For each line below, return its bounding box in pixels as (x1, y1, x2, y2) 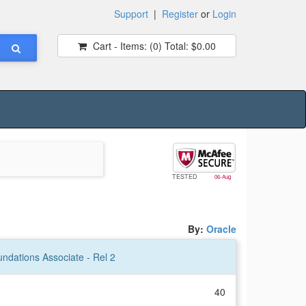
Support (114, 7, 148, 20)
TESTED (171, 172, 199, 182)
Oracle (206, 222, 236, 236)
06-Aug (214, 173, 231, 181)
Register (162, 7, 198, 20)
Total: (161, 39, 189, 53)
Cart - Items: (89, 39, 150, 53)
